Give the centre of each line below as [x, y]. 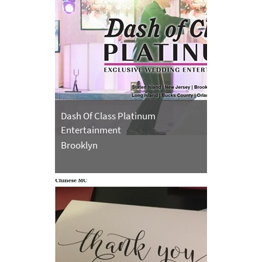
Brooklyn [79, 145]
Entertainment [91, 130]
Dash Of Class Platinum [108, 116]
